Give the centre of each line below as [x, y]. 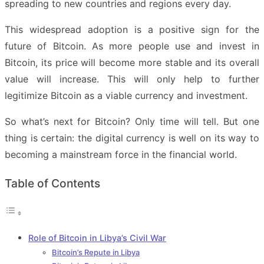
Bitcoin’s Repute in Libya [96, 253]
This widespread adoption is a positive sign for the [132, 29]
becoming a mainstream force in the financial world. [121, 154]
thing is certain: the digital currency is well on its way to [132, 138]
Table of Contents [52, 183]
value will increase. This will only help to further [132, 79]
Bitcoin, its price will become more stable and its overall [132, 62]
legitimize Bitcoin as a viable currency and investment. [126, 95]
